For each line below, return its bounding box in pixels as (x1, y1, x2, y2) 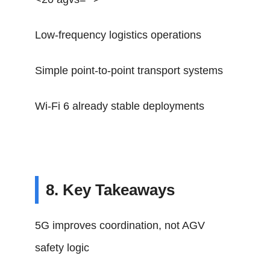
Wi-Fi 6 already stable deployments (35, 100, 205, 112)
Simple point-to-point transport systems (35, 64, 224, 77)
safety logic (35, 242, 90, 254)
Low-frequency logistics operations (35, 29, 202, 41)
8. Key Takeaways (46, 181, 175, 199)
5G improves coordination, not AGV (35, 219, 206, 231)
